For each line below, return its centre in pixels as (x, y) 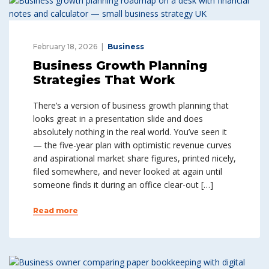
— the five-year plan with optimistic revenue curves (132, 145)
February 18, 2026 (65, 47)
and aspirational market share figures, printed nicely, (134, 158)
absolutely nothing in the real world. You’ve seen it (130, 132)
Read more (56, 210)
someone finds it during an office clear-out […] (123, 185)
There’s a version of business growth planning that (131, 105)
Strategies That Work (104, 80)
